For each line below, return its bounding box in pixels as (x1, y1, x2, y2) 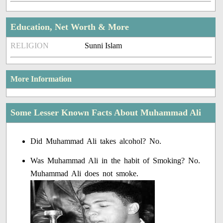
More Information (10, 75, 72, 84)
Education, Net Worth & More (10, 22, 129, 32)
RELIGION (10, 41, 49, 50)
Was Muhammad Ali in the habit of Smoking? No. (30, 156, 201, 165)
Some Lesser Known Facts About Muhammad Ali (10, 108, 202, 118)
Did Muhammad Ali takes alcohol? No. (30, 137, 162, 146)
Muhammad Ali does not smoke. (30, 169, 139, 178)
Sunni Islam (85, 41, 122, 50)
